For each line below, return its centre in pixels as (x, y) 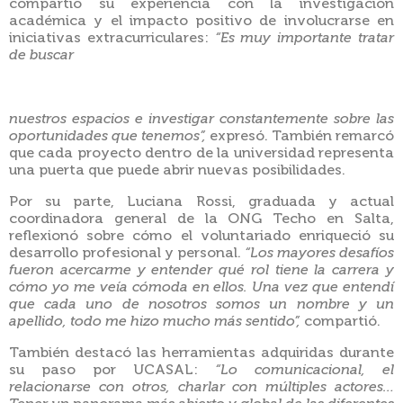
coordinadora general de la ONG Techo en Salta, (201, 219)
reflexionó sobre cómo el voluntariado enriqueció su (201, 236)
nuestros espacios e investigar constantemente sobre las (201, 119)
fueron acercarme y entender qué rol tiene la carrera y (201, 270)
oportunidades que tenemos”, (109, 136)
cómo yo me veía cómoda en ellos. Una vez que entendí (201, 287)
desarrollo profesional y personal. (127, 253)
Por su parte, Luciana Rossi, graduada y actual (201, 202)
